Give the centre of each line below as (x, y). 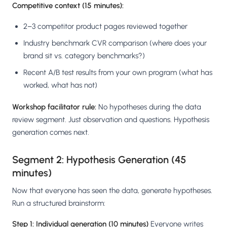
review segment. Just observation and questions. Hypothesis (111, 120)
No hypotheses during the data (149, 107)
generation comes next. (51, 133)
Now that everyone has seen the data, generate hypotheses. (112, 191)
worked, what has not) (60, 85)
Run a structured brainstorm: (59, 203)
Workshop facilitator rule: (54, 107)
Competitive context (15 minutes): (68, 6)
